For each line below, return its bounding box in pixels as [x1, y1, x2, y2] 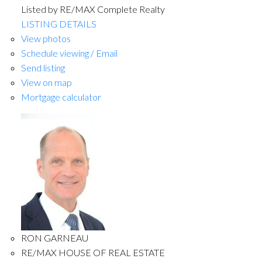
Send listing [20, 62, 65, 74]
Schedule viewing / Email [20, 47, 118, 59]
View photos [20, 33, 71, 44]
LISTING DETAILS [20, 18, 96, 30]
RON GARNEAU [20, 232, 88, 244]
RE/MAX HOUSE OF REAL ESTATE [20, 247, 165, 258]
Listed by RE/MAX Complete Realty [20, 4, 165, 15]
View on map [20, 77, 72, 88]
